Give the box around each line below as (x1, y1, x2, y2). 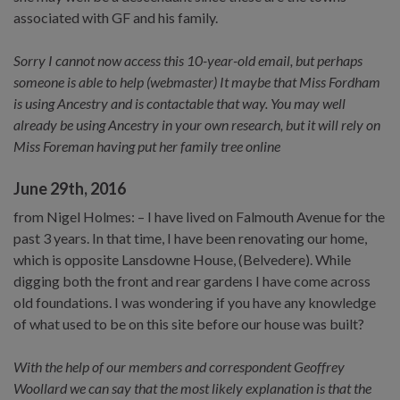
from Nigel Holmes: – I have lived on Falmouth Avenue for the (13, 207, 385, 225)
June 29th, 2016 (13, 178, 126, 198)
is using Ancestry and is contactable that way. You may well (13, 94, 346, 112)
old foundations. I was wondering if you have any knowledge (13, 293, 376, 311)
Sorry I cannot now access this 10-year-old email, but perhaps (13, 51, 362, 69)
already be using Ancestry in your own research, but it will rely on (13, 115, 380, 133)
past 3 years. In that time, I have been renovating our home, (13, 229, 367, 246)
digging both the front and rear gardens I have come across (13, 271, 371, 289)
